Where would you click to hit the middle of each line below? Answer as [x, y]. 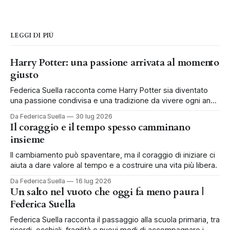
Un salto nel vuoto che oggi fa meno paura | [107, 192]
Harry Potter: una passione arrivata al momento [115, 62]
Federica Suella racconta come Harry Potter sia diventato [109, 90]
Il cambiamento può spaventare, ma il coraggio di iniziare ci [113, 155]
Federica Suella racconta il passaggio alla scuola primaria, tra [115, 219]
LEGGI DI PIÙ [32, 35]
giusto [24, 75]
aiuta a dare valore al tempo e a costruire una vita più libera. [114, 165]
